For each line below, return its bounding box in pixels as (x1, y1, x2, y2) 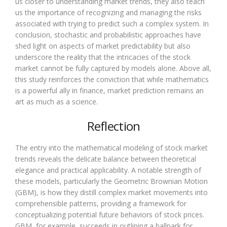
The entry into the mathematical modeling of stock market (15, 142, 208, 153)
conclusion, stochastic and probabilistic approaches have (15, 29, 201, 40)
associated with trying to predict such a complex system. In (15, 18, 209, 28)
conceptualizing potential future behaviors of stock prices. (15, 209, 204, 219)
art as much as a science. (15, 96, 98, 106)
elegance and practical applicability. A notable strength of (15, 165, 201, 175)
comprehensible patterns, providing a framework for (15, 198, 186, 208)
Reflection (87, 117, 140, 134)
